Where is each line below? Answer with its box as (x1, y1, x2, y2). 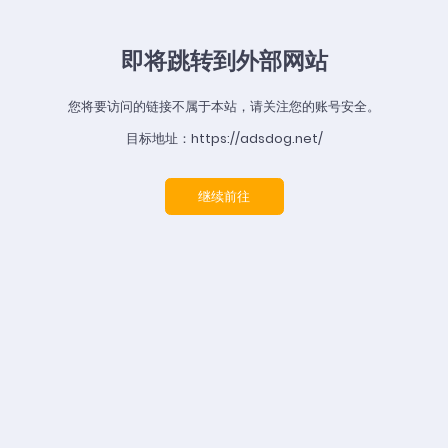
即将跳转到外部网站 (120, 44, 328, 77)
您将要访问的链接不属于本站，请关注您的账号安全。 (68, 97, 380, 117)
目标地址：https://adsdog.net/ (125, 129, 323, 149)
